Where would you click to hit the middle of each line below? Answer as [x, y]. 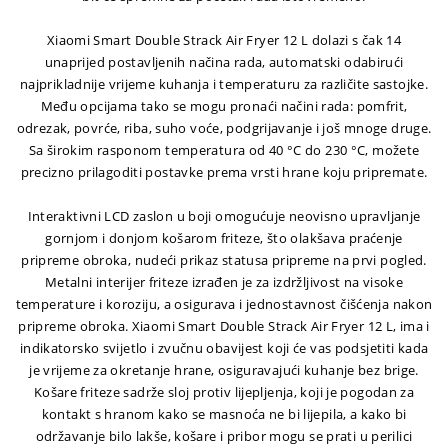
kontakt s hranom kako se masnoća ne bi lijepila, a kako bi [224, 414]
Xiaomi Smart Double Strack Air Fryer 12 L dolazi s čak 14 [224, 40]
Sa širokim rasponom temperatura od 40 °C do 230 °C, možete [224, 150]
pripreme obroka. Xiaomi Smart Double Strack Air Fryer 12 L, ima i [224, 326]
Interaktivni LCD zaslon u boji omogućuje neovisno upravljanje [224, 216]
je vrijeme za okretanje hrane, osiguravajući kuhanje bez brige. [224, 370]
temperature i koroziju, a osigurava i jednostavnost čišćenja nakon [224, 304]
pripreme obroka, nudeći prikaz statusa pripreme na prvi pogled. [224, 260]
